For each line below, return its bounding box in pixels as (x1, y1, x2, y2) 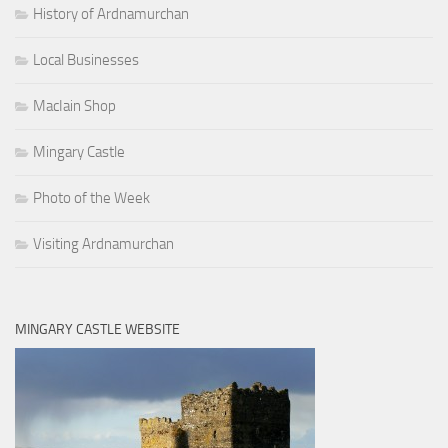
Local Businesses (33, 51, 139, 70)
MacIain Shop (33, 97, 116, 116)
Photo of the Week (33, 189, 150, 208)
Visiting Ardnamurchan (33, 235, 174, 254)
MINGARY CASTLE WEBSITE (15, 321, 180, 339)
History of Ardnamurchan (33, 5, 189, 24)
